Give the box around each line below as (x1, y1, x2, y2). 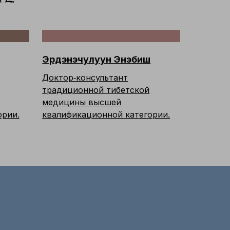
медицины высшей (42, 97, 122, 107)
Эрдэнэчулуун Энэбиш (42, 54, 151, 65)
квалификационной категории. (42, 109, 170, 120)
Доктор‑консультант (42, 72, 128, 83)
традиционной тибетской (42, 85, 150, 95)
